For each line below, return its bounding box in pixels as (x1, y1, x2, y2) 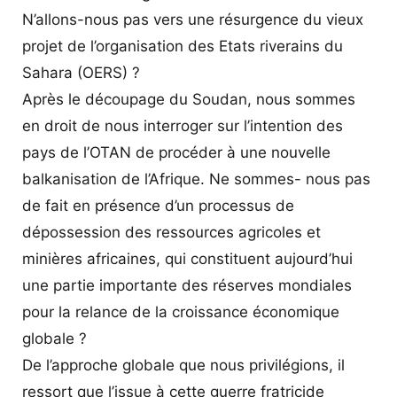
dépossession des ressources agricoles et (22, 222, 321, 241)
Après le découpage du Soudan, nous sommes (22, 90, 355, 108)
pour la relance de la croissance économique (22, 302, 339, 321)
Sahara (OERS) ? (22, 63, 140, 82)
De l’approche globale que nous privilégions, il (22, 355, 345, 374)
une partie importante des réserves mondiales (22, 276, 352, 294)
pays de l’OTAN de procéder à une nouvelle (22, 143, 331, 161)
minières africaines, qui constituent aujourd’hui (22, 249, 353, 268)
